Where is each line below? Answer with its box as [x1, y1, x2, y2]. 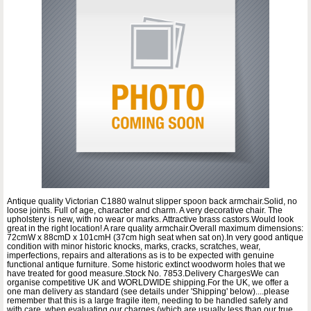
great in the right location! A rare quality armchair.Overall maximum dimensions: [7, 224, 303, 234]
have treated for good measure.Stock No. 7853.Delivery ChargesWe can [7, 269, 279, 279]
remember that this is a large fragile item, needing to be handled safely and [7, 296, 288, 306]
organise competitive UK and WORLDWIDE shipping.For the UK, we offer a [7, 278, 289, 288]
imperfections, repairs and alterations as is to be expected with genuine [7, 251, 274, 261]
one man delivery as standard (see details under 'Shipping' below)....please [7, 287, 289, 297]
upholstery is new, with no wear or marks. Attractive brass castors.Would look [7, 215, 294, 225]
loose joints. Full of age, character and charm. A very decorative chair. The [7, 205, 283, 216]
